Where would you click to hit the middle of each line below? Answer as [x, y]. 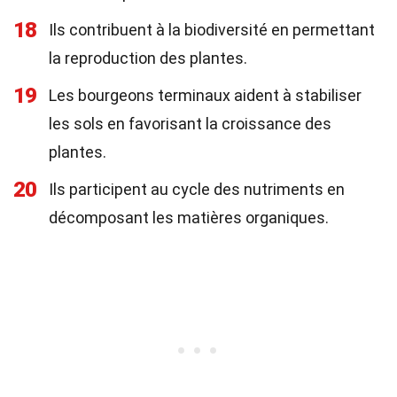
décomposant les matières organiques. [189, 218]
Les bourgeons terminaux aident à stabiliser [205, 95]
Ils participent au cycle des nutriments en [197, 189]
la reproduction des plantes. [148, 58]
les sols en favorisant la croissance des [190, 124]
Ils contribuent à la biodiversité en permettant [212, 30]
